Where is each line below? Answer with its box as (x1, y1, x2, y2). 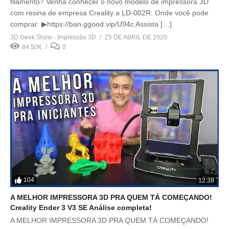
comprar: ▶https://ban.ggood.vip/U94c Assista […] (10, 20, 172, 28)
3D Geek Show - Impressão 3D (10, 34, 96, 41)
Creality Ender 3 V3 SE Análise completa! (10, 203, 152, 212)
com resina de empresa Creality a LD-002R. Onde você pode (10, 9, 209, 17)
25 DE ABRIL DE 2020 (105, 34, 167, 41)
